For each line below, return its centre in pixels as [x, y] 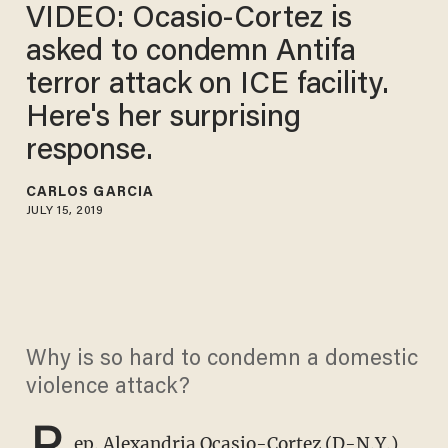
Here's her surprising [163, 118]
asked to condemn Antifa [190, 52]
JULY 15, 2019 [64, 210]
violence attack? [107, 388]
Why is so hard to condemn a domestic [221, 360]
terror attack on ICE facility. [207, 85]
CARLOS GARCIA [90, 192]
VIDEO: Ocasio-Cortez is [188, 19]
